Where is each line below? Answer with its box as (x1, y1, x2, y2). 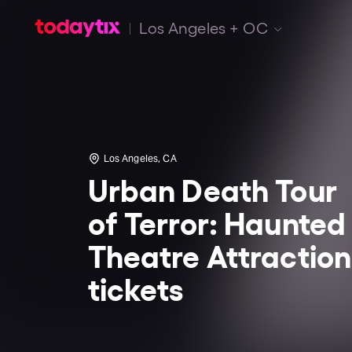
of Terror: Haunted (87, 203, 346, 240)
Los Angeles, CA (103, 152, 177, 164)
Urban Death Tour (87, 170, 337, 207)
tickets (87, 269, 184, 306)
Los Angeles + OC (139, 17, 268, 37)
